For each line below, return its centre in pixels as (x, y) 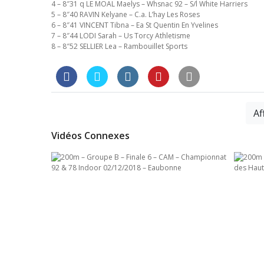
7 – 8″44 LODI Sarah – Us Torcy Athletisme (121, 36)
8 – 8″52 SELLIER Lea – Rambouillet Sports (119, 47)
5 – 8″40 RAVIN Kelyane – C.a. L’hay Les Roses (126, 15)
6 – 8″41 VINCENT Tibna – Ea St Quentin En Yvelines (135, 25)
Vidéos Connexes (90, 136)
